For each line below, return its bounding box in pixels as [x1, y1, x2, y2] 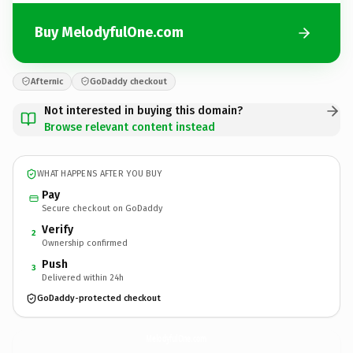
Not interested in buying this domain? [44, 103, 243, 117]
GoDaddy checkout [90, 76, 167, 87]
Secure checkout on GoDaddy [42, 203, 162, 214]
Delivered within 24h [42, 272, 124, 283]
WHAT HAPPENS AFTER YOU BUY [37, 169, 162, 179]
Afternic [31, 76, 63, 87]
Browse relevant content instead [44, 120, 215, 134]
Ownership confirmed [42, 237, 128, 248]
